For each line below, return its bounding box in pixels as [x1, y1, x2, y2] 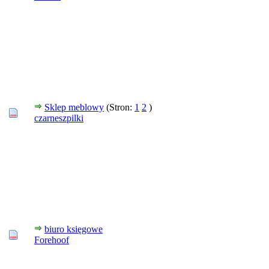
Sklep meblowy [44, 102, 104, 112]
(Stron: [106, 102, 134, 112]
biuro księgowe [44, 224, 103, 234]
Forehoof [34, 235, 69, 245]
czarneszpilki [34, 113, 83, 123]
